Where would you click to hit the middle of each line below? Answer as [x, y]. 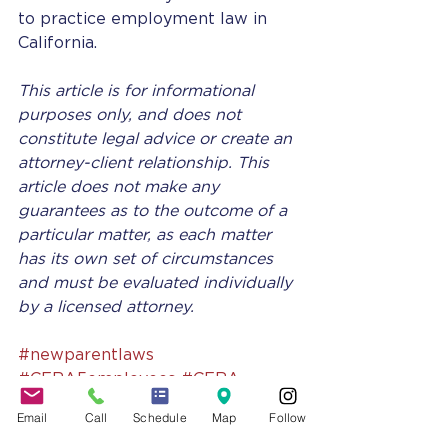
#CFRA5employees [97, 379]
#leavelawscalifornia [100, 403]
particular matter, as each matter [147, 235]
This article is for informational [138, 91]
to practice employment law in [145, 19]
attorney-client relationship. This [146, 163]
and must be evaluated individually [157, 283]
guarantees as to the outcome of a [155, 211]
